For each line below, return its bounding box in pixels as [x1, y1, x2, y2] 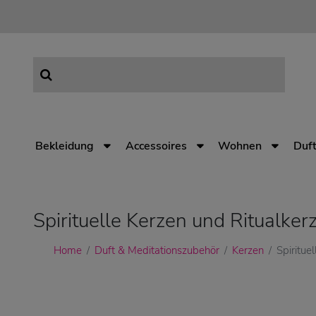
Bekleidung [35, 138, 95, 154]
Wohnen [218, 138, 262, 154]
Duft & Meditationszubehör [95, 243, 219, 257]
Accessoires [125, 138, 187, 154]
